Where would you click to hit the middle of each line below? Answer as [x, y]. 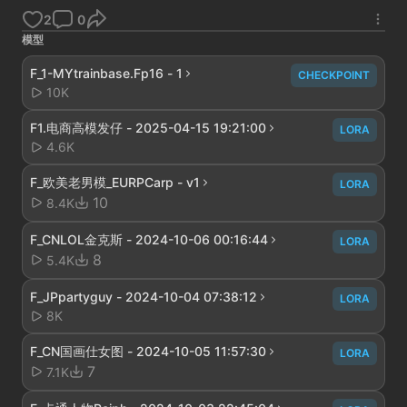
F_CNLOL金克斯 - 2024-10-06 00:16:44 [149, 239]
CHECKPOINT [334, 75]
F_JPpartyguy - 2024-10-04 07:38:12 [144, 297]
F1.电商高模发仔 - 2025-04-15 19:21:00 [148, 128]
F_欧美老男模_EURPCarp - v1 [115, 182]
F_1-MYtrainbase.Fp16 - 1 [106, 73]
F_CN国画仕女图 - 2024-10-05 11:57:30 [148, 351]
